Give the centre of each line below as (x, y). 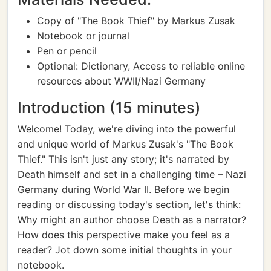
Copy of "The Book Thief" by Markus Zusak (136, 21)
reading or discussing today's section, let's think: (129, 204)
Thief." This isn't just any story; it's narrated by (123, 159)
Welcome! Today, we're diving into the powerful (127, 129)
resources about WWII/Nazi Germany (121, 81)
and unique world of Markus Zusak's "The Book (126, 144)
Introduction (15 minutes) (109, 108)
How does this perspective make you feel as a (124, 235)
